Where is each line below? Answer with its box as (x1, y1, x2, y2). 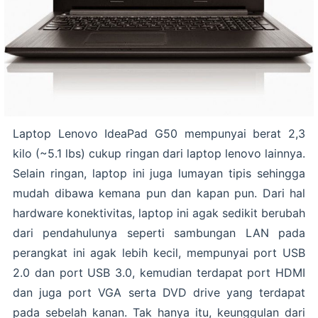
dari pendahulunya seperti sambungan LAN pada (13, 226, 305, 241)
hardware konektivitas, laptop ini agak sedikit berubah (13, 206, 305, 221)
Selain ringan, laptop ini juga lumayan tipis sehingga (13, 166, 305, 181)
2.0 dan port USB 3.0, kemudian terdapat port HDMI (13, 265, 305, 280)
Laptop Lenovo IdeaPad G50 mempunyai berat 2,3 (13, 126, 305, 141)
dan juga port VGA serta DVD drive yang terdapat (13, 285, 305, 300)
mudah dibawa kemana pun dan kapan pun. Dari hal (13, 186, 305, 201)
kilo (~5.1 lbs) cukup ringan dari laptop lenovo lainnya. (13, 146, 305, 161)
